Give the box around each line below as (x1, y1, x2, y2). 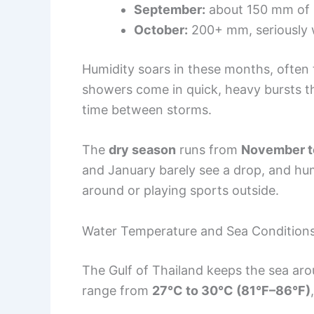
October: (134, 22, 188, 37)
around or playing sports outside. (82, 183, 279, 198)
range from (82, 283, 152, 299)
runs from (176, 142, 241, 158)
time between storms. (82, 102, 212, 117)
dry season (109, 142, 176, 158)
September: (134, 1, 205, 17)
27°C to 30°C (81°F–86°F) (152, 283, 310, 299)
